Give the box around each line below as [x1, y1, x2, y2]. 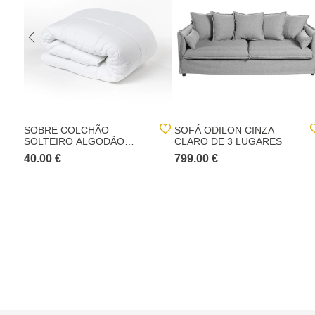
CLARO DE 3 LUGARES [174, 136, 282, 147]
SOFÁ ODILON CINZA [174, 124, 274, 136]
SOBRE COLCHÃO [24, 124, 109, 136]
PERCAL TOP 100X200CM [24, 147, 144, 158]
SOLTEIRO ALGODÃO [24, 136, 124, 147]
